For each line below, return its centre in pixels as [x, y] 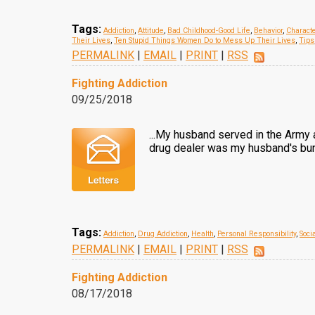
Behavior [268, 31]
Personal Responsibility [257, 234]
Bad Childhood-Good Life [209, 31]
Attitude [151, 31]
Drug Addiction [163, 234]
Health [202, 234]
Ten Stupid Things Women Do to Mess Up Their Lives [205, 40]
